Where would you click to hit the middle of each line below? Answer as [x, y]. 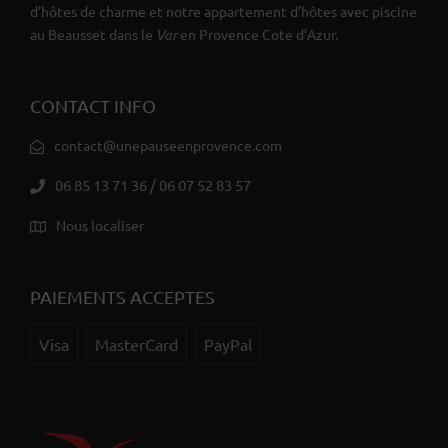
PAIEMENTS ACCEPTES [122, 297]
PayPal [228, 344]
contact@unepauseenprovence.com [168, 145]
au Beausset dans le [93, 34]
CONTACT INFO [93, 106]
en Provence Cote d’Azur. [257, 34]
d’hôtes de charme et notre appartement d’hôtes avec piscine [223, 11]
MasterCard [136, 344]
